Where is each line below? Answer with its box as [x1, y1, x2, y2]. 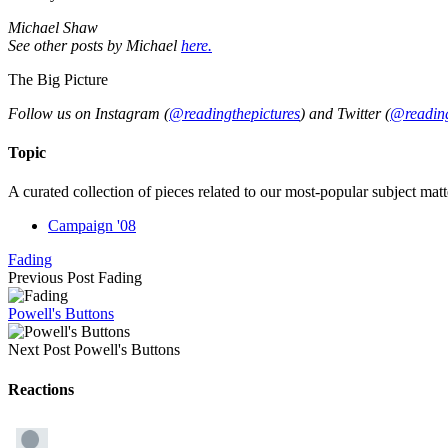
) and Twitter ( [300, 104, 390, 122]
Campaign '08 [48, 217, 136, 235]
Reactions [8, 380, 74, 398]
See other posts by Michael [8, 36, 181, 54]
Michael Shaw [8, 18, 98, 36]
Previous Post [8, 269, 94, 287]
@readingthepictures [169, 104, 300, 122]
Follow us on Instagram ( [8, 104, 169, 122]
